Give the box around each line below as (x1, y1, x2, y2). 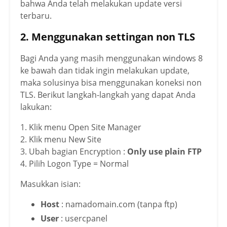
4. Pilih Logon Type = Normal (20, 158, 129, 170)
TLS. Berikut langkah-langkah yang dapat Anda (20, 89, 196, 101)
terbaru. (20, 10, 52, 22)
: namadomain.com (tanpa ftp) (61, 199, 177, 210)
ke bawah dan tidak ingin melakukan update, (20, 65, 190, 77)
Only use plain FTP (127, 146, 202, 158)
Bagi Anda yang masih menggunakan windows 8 (20, 53, 203, 64)
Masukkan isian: (20, 178, 81, 190)
